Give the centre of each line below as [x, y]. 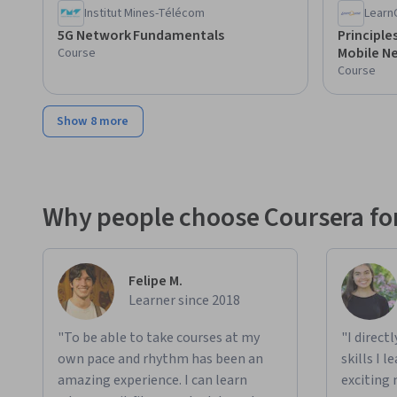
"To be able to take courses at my [159, 338]
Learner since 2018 [184, 301]
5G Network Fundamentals [141, 36]
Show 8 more [93, 122]
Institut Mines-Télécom [145, 14]
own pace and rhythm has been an [160, 359]
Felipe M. [156, 281]
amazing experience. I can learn [152, 381]
